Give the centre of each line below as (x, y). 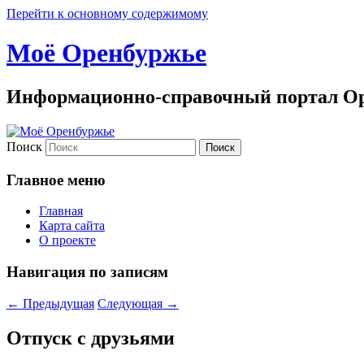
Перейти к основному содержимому (107, 13)
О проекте (67, 240)
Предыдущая (57, 303)
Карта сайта (72, 226)
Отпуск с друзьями (91, 338)
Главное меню (56, 180)
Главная (61, 211)
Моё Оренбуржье (106, 53)
